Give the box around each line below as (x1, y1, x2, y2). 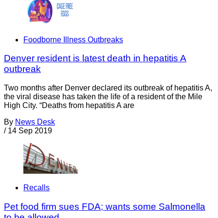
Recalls (23, 183, 50, 192)
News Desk (15, 117, 55, 126)
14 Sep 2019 (8, 126, 52, 135)
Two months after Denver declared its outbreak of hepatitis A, (4, 83, 212, 92)
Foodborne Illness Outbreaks (23, 35, 123, 44)
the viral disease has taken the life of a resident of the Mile (4, 92, 202, 101)
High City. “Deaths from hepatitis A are (4, 101, 134, 109)
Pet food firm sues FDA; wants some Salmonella (4, 201, 205, 212)
